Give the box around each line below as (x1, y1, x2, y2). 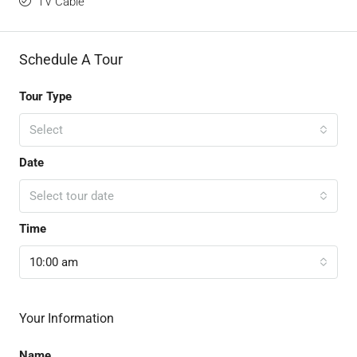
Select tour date (29, 189, 114, 204)
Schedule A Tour (19, 51, 123, 69)
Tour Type (19, 89, 72, 104)
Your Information (19, 311, 114, 327)
